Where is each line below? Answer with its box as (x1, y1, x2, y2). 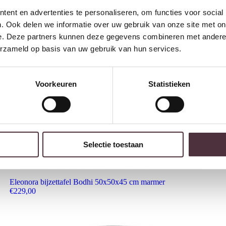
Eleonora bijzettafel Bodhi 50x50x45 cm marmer (9, 177, 165, 186)
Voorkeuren (35, 80, 77, 89)
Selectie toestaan (83, 140, 143, 149)
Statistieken (148, 80, 191, 89)
